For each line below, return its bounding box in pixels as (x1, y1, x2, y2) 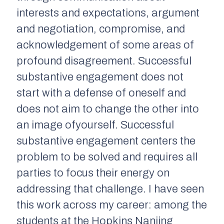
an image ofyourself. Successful (16, 118, 174, 131)
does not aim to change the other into (16, 102, 199, 115)
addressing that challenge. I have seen (16, 182, 204, 195)
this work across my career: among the (16, 198, 207, 211)
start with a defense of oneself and (16, 86, 186, 99)
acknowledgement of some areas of (16, 38, 194, 51)
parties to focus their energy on (16, 166, 169, 179)
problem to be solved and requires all (16, 150, 197, 163)
